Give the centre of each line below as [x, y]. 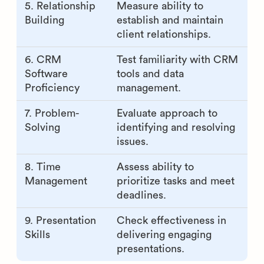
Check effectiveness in [171, 220]
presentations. [150, 248]
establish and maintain [170, 20]
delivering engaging [164, 234]
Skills [37, 234]
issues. [132, 141]
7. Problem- [52, 113]
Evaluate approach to [167, 113]
